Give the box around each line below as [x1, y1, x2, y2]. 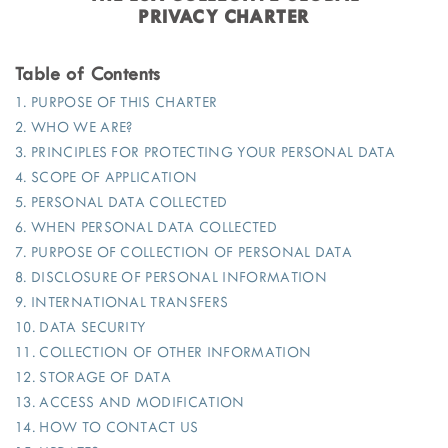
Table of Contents [15, 63, 161, 86]
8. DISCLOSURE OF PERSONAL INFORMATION [15, 269, 332, 287]
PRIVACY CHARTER [138, 6, 310, 28]
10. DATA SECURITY [15, 319, 150, 337]
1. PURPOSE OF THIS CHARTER [15, 94, 222, 112]
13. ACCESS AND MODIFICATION [15, 394, 249, 412]
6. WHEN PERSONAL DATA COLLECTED [15, 219, 282, 237]
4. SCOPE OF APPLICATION [15, 169, 202, 187]
